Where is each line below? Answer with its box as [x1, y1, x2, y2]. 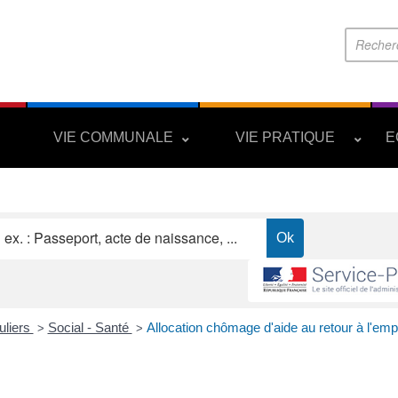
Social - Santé [47, 319, 132, 335]
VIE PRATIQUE [235, 129, 335, 145]
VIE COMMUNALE [52, 129, 173, 145]
